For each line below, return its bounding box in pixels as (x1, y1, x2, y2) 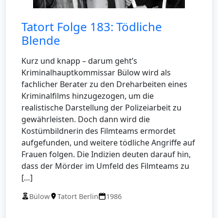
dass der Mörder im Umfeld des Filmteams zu (21, 160, 189, 171)
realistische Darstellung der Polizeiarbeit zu (21, 102, 182, 113)
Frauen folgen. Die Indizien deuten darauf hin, (21, 148, 191, 160)
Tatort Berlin (57, 191, 98, 201)
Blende (21, 32, 60, 48)
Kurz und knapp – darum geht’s (21, 55, 137, 66)
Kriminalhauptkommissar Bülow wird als (21, 67, 171, 78)
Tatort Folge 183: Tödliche (21, 18, 162, 35)
